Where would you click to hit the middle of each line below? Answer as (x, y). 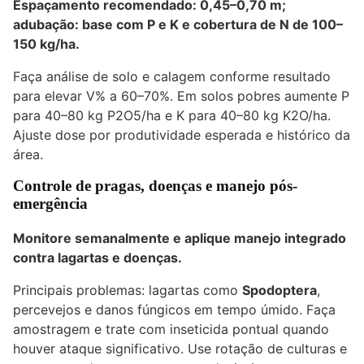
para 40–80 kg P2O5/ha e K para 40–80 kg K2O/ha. (172, 116)
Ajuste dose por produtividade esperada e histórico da (182, 135)
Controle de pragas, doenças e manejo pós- (155, 186)
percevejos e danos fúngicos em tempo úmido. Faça (174, 310)
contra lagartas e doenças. (97, 258)
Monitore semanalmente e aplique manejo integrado (180, 238)
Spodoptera (279, 290)
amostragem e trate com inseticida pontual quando (171, 329)
